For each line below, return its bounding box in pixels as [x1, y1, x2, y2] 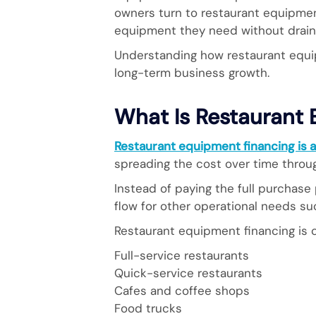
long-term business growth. [114, 65, 269, 80]
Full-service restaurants [114, 248, 249, 263]
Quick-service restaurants [114, 265, 262, 281]
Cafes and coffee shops [114, 283, 250, 298]
